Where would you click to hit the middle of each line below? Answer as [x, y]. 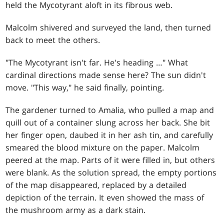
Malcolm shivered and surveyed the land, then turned [108, 28]
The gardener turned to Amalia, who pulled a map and [110, 110]
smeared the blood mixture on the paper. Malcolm [103, 148]
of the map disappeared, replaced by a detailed [96, 185]
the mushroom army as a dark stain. [76, 210]
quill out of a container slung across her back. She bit [108, 123]
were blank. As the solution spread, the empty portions [111, 173]
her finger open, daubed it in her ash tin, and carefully [109, 135]
